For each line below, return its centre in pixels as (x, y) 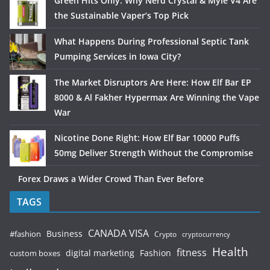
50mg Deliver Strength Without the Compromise (154, 153)
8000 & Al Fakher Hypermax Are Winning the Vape (157, 98)
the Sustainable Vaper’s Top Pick (121, 16)
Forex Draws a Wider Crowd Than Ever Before (111, 179)
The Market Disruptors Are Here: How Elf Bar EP (153, 83)
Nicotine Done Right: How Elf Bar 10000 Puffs (147, 138)
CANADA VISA (118, 234)
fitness (192, 253)
